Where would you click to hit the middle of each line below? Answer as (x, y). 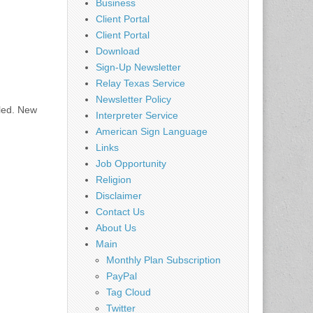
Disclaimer (119, 195)
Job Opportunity (131, 163)
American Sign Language (152, 131)
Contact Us (120, 211)
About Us (116, 227)
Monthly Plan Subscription (163, 260)
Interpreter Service (137, 115)
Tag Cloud (129, 292)
